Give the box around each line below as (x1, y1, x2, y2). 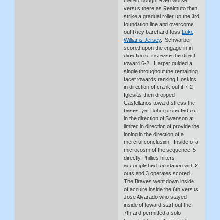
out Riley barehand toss (124, 28, 182, 35)
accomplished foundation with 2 (124, 162, 198, 168)
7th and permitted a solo (124, 209, 181, 216)
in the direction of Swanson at (124, 115, 194, 121)
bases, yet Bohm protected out (124, 107, 197, 113)
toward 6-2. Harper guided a (124, 60, 192, 66)
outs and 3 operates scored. (124, 170, 193, 176)
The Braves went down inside (124, 178, 194, 184)
